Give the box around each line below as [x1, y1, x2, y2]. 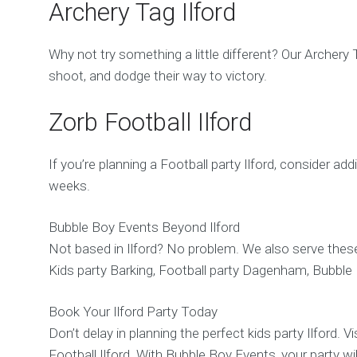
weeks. [49, 177, 91, 194]
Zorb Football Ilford [49, 107, 253, 137]
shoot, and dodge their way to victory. [49, 68, 268, 84]
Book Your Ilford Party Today [49, 303, 218, 320]
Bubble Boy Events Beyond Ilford [49, 218, 241, 235]
